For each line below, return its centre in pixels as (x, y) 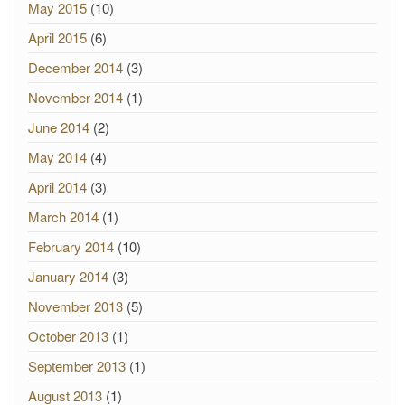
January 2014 (68, 276)
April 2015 (57, 38)
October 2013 (68, 336)
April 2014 (57, 187)
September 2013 (77, 366)
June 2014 (59, 127)
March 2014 (63, 217)
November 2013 (75, 306)
